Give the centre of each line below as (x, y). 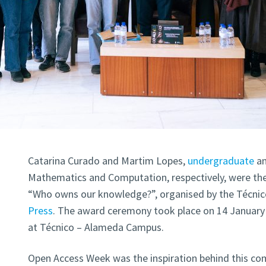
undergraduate (221, 161)
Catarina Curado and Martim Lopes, (107, 161)
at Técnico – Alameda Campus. (96, 227)
